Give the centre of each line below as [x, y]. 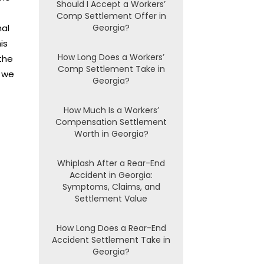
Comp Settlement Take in [111, 69]
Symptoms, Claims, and [111, 187]
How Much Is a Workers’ [111, 110]
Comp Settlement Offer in [111, 16]
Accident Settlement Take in [111, 240]
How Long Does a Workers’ [111, 57]
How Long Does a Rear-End [111, 228]
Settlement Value [111, 199]
